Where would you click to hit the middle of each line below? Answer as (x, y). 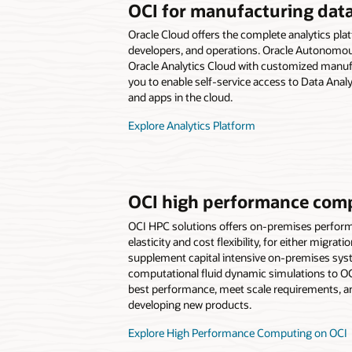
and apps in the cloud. (180, 97)
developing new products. (189, 304)
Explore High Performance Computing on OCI (237, 332)
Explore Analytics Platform (191, 126)
